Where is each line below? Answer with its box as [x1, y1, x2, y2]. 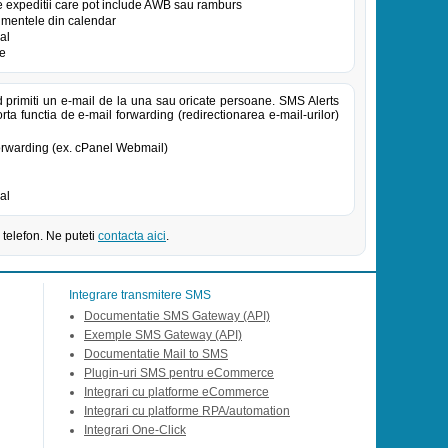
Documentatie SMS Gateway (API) [84, 310, 270, 322]
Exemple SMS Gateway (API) [84, 329, 242, 341]
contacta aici [98, 229, 166, 243]
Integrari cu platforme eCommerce [84, 386, 269, 398]
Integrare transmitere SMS [69, 288, 211, 302]
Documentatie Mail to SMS [84, 348, 228, 360]
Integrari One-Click [84, 424, 186, 436]
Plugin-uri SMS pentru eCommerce [84, 367, 274, 379]
